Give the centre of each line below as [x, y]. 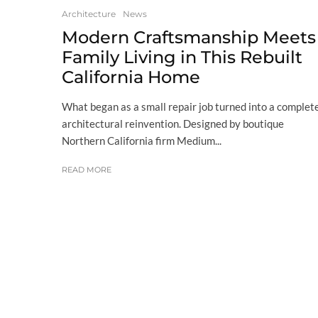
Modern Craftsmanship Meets [189, 38]
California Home [131, 77]
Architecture [89, 14]
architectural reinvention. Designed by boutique [173, 124]
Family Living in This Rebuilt [182, 57]
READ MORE [87, 170]
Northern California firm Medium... [142, 141]
